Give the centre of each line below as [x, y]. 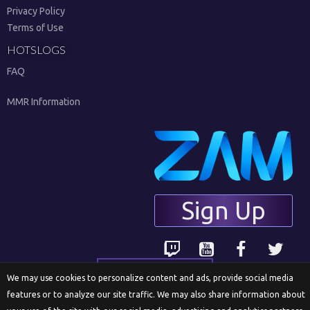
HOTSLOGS [36, 49]
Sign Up [224, 210]
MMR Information [44, 102]
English [121, 269]
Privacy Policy [36, 11]
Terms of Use [35, 28]
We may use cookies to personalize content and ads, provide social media [150, 277]
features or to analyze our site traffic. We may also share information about [156, 294]
